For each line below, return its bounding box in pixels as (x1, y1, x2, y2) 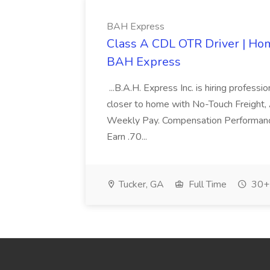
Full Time (186, 178, 227, 191)
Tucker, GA (116, 178, 164, 191)
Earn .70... (107, 130, 149, 143)
